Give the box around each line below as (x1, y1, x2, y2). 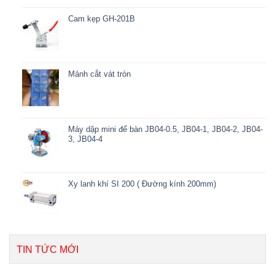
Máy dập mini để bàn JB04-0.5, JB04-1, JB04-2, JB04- (68, 124, 263, 134)
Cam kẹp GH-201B (68, 14, 135, 24)
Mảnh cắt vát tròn (68, 69, 131, 79)
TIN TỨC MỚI (17, 244, 79, 255)
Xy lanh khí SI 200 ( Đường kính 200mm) (68, 179, 216, 189)
